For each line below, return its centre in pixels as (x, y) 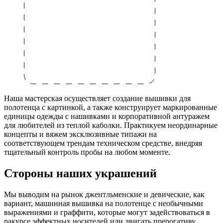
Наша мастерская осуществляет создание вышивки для (97, 99)
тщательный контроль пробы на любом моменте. (87, 152)
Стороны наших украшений (80, 173)
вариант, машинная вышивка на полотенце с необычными (104, 204)
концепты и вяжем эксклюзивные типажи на (80, 134)
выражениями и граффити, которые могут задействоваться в (107, 213)
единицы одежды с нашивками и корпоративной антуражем (107, 116)
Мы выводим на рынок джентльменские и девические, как (104, 195)
